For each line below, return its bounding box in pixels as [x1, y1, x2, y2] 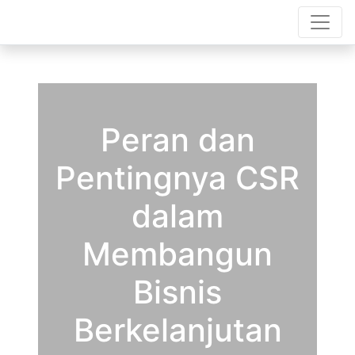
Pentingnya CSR [55, 158, 300, 197]
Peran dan [100, 120, 255, 159]
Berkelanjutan [73, 311, 282, 349]
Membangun [82, 235, 273, 273]
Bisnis [133, 273, 222, 311]
